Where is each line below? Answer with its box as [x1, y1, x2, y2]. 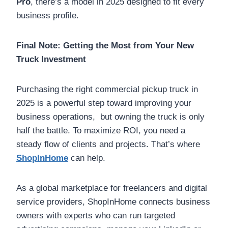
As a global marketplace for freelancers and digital [16, 183, 207, 193]
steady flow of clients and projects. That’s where [16, 139, 200, 149]
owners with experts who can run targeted [16, 210, 175, 220]
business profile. [16, 10, 79, 20]
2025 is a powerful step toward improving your [16, 98, 191, 108]
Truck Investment [16, 54, 86, 64]
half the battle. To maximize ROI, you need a [16, 125, 185, 135]
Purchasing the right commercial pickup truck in [16, 84, 198, 94]
